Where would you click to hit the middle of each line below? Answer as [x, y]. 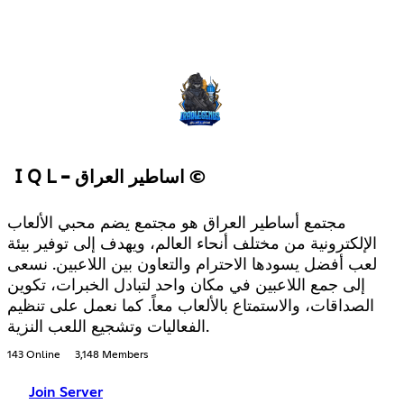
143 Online [34, 356]
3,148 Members [111, 356]
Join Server [66, 393]
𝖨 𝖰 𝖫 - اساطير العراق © [195, 178]
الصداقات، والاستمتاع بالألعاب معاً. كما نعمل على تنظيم [191, 307]
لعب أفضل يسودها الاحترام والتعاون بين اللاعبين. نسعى [192, 266]
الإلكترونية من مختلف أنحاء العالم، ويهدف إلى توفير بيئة [192, 245]
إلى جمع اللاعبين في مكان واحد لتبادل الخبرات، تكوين [186, 286]
